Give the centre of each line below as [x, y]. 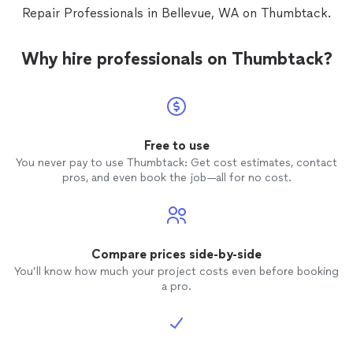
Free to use [176, 146]
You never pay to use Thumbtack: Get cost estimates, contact [176, 163]
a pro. [176, 287]
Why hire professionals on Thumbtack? [176, 59]
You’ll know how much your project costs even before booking [176, 272]
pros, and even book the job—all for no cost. [176, 178]
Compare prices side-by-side [176, 255]
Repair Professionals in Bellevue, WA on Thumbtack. [176, 13]
